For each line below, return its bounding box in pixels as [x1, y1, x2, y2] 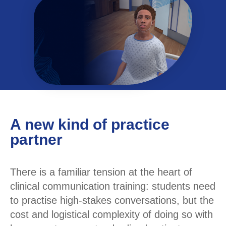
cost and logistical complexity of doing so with [10, 209, 213, 220]
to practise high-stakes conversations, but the [10, 195, 214, 206]
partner [10, 131, 63, 148]
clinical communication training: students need [10, 181, 215, 192]
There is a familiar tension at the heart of [10, 166, 192, 178]
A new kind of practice [10, 116, 169, 133]
